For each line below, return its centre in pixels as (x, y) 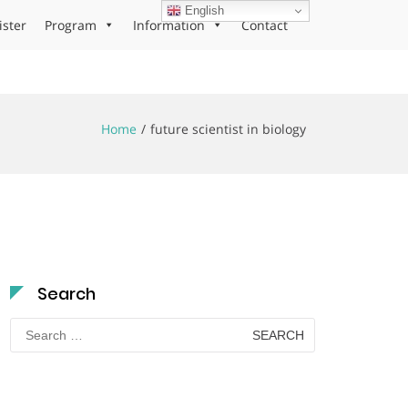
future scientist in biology (228, 129)
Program (71, 25)
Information (169, 25)
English (203, 10)
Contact (265, 25)
